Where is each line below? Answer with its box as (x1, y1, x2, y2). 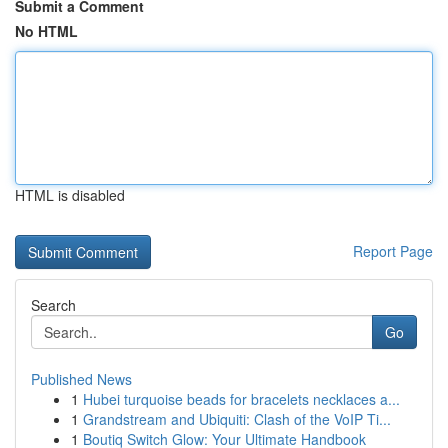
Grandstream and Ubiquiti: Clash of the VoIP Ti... (83, 409, 391, 429)
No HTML (15, 21, 78, 41)
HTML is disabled (15, 185, 125, 205)
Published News (31, 369, 132, 389)
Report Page (353, 241, 433, 261)
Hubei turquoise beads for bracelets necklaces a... (83, 389, 400, 409)
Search (31, 295, 76, 315)
